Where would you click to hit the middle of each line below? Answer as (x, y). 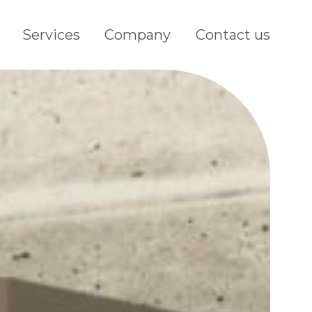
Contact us (233, 34)
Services (51, 34)
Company (138, 34)
